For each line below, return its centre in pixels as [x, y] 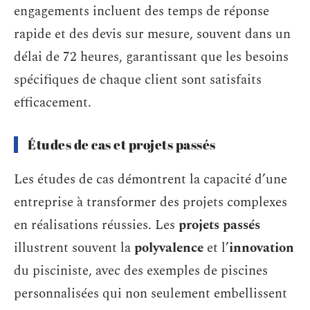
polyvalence [169, 248]
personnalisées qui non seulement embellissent [151, 294]
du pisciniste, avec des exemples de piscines [141, 271]
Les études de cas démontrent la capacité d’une [151, 180]
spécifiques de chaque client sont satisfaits [138, 80]
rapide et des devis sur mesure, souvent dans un [152, 34]
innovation [262, 248]
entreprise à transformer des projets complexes [151, 202]
